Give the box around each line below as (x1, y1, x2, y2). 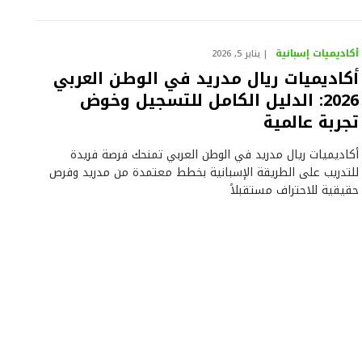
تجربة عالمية (263, 106, 360, 137)
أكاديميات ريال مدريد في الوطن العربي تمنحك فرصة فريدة (70, 143, 360, 166)
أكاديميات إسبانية (276, 44, 360, 62)
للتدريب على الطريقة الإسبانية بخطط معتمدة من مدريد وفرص (49, 161, 360, 183)
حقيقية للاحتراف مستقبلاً (230, 179, 360, 201)
